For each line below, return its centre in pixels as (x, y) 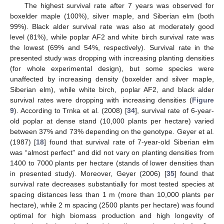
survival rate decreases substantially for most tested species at (112, 184)
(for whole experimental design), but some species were (112, 68)
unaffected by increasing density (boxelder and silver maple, (112, 79)
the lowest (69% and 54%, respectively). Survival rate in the (112, 47)
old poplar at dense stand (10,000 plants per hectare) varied (112, 121)
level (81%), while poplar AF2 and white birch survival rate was (112, 37)
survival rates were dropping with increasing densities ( (101, 100)
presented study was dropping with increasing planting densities (112, 58)
